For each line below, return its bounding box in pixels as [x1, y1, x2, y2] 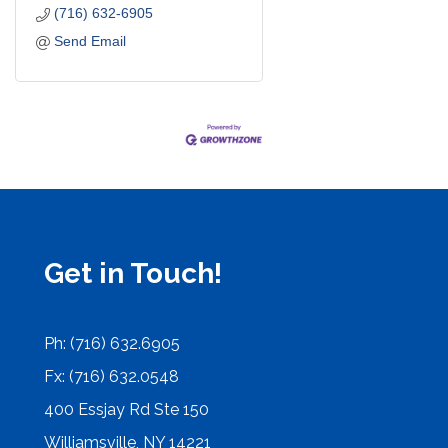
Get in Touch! [44, 256, 222, 290]
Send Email [53, 33, 126, 50]
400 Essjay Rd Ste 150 [44, 399, 209, 419]
